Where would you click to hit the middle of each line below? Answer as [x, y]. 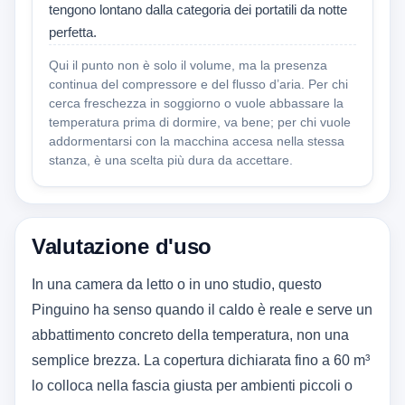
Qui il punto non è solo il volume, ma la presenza [188, 66]
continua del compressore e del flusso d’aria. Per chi [198, 85]
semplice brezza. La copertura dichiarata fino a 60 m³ [201, 361]
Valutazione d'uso [122, 247]
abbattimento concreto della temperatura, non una [190, 335]
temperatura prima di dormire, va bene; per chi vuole [200, 122]
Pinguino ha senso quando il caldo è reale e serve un [202, 310]
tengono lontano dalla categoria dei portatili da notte [198, 10]
